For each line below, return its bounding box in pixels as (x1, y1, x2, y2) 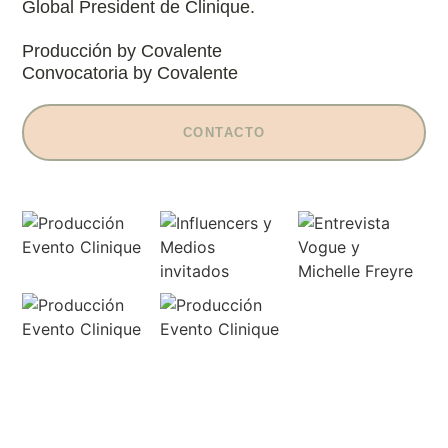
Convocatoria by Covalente (22, 63, 239, 84)
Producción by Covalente (22, 41, 223, 62)
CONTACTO (182, 125, 266, 141)
